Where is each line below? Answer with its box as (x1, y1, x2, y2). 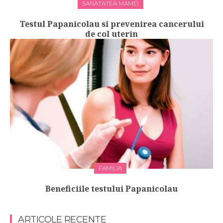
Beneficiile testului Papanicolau (45, 183, 178, 195)
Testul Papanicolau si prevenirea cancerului (19, 18, 204, 30)
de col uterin (85, 28, 138, 40)
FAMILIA (99, 164, 122, 172)
